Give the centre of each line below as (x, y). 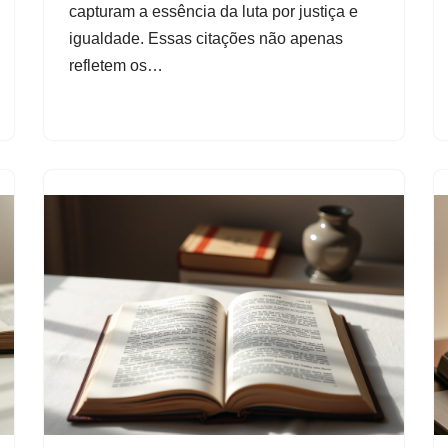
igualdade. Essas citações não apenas (206, 38)
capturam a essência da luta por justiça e (213, 11)
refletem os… (118, 65)
